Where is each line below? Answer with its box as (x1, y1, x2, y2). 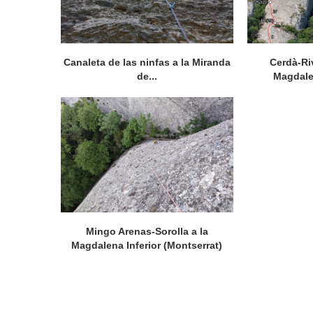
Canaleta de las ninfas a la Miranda (63, 57, 231, 68)
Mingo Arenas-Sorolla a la (85, 225, 208, 237)
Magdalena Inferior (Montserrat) (71, 239, 223, 251)
